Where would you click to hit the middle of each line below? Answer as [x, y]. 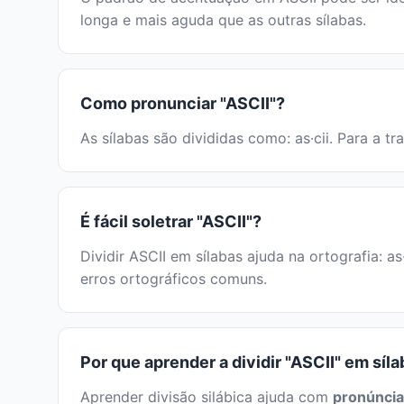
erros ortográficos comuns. [174, 279]
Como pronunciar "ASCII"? [183, 104]
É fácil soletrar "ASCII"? [171, 222]
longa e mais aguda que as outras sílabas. [223, 20]
